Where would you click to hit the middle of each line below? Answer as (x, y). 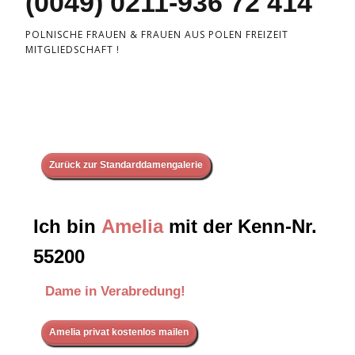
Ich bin (67, 227)
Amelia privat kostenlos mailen (119, 332)
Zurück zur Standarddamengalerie (126, 165)
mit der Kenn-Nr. (240, 227)
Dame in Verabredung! (115, 292)
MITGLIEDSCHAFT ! (73, 50)
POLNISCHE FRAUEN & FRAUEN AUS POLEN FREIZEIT (157, 35)
